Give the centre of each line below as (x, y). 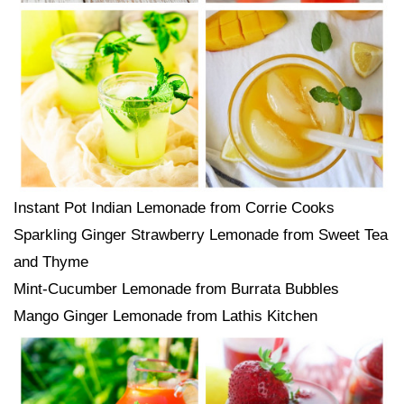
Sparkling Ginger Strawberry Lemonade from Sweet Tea (201, 235)
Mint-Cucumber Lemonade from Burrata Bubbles (176, 289)
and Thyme (51, 262)
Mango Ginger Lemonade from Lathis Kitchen (165, 316)
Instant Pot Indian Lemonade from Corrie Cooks (174, 208)
